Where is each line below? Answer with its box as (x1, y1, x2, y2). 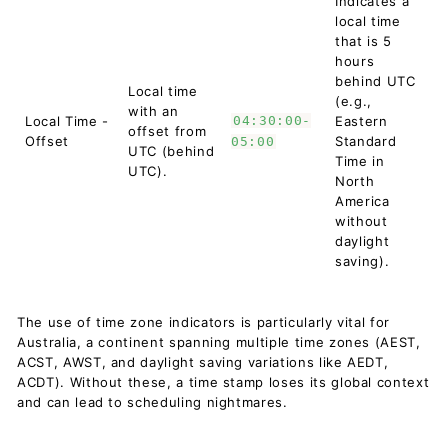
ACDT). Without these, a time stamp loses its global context (17, 374, 430, 390)
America (335, 193, 390, 209)
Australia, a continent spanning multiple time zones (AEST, (17, 334, 421, 350)
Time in (335, 153, 385, 169)
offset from (128, 123, 207, 139)
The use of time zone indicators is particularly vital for (17, 314, 391, 330)
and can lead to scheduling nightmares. (17, 394, 288, 410)
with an (128, 103, 179, 119)
